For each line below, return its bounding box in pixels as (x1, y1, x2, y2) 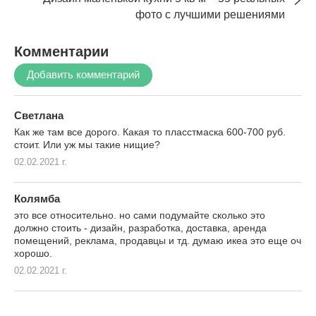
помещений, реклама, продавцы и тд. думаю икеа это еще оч (14, 234, 301, 246)
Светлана (14, 109, 63, 121)
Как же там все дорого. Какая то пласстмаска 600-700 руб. (14, 126, 286, 138)
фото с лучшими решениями (135, 8, 285, 20)
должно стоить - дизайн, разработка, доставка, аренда (14, 221, 267, 233)
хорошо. (14, 247, 52, 259)
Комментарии (14, 43, 109, 59)
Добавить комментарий (27, 68, 140, 80)
